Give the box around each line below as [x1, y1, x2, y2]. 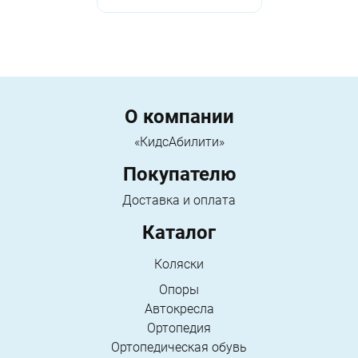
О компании [124, 105, 234, 128]
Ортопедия [147, 320, 211, 336]
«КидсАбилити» [133, 134, 225, 150]
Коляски [154, 257, 204, 272]
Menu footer [9, 99, 129, 125]
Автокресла [144, 301, 214, 317]
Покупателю [122, 163, 236, 186]
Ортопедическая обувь [111, 340, 247, 356]
